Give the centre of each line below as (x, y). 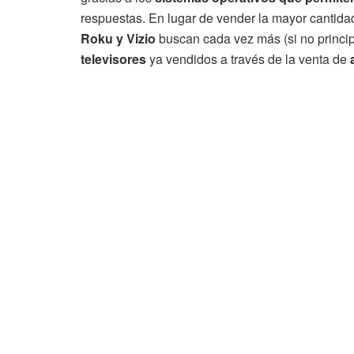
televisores (113, 59)
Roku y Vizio (118, 39)
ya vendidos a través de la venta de (248, 59)
